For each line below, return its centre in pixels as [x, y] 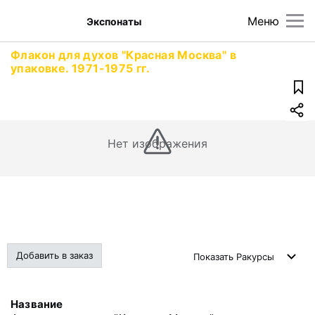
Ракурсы [255, 257]
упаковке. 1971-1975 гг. [81, 68]
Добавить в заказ [54, 255]
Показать [215, 257]
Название [37, 304]
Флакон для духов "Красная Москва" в [123, 55]
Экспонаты [114, 21]
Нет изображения [157, 143]
